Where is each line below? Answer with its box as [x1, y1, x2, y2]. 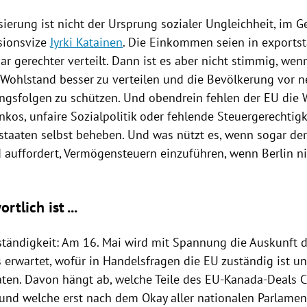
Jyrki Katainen [50, 34, 123, 51]
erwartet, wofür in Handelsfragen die [1, 253, 204, 269]
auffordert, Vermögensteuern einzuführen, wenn [1, 145, 262, 162]
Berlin [262, 145, 294, 162]
